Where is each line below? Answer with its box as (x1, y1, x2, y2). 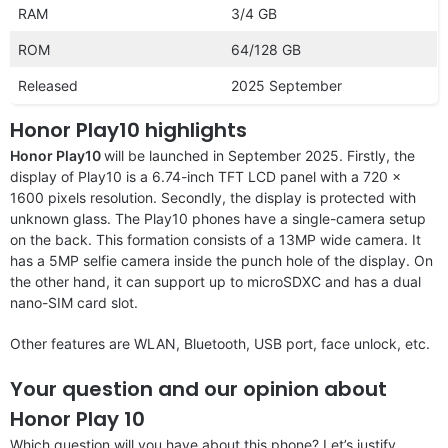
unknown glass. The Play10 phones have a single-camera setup (10, 209, 426, 227)
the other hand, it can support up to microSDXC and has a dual (10, 272, 421, 290)
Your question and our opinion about (10, 374, 387, 403)
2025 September (231, 76, 342, 94)
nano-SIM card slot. (10, 293, 138, 311)
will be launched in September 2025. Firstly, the (104, 146, 415, 164)
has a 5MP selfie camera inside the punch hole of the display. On (10, 251, 433, 269)
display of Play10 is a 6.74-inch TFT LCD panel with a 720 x (10, 167, 401, 185)
